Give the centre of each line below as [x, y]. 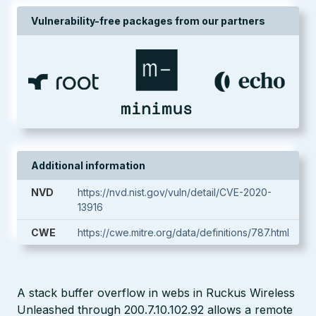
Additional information [88, 165]
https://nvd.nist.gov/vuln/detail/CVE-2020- [175, 192]
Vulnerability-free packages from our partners [148, 21]
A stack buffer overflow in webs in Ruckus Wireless [156, 293]
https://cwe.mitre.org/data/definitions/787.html [183, 232]
